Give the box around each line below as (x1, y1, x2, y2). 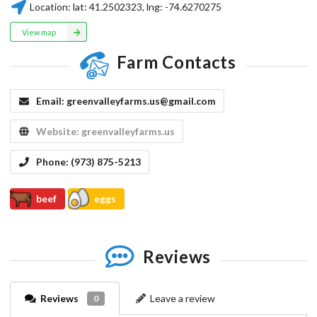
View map (21, 27, 56, 37)
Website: (35, 125, 81, 137)
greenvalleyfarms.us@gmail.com (66, 94, 216, 107)
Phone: (35, 155, 71, 168)
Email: (35, 94, 67, 107)
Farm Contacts (116, 52, 236, 73)
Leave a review (149, 292, 215, 304)
